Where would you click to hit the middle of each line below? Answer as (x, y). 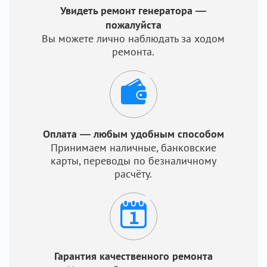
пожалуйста (133, 25)
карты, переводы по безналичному (133, 161)
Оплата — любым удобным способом (133, 134)
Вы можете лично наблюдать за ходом (133, 38)
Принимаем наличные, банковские (133, 148)
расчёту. (133, 174)
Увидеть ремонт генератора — (133, 10)
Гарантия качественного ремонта (133, 256)
